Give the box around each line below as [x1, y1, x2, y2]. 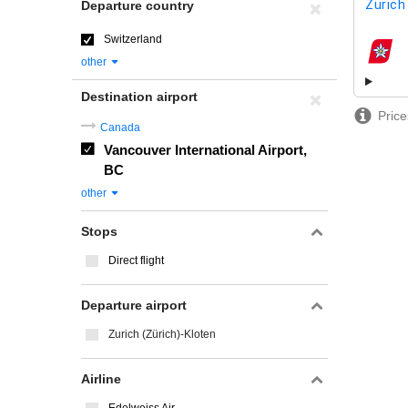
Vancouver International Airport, [104, 142, 307, 158]
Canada [100, 121, 140, 134]
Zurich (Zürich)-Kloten [108, 328, 216, 341]
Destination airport [81, 89, 198, 104]
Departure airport [81, 298, 187, 312]
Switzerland [104, 33, 162, 46]
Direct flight [108, 254, 164, 267]
